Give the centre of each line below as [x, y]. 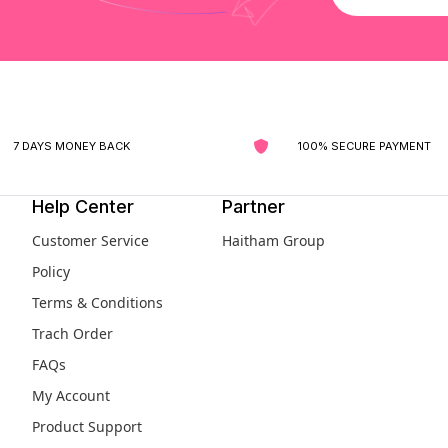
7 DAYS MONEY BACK [71, 145]
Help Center [83, 207]
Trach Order [72, 334]
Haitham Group [273, 241]
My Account [71, 396]
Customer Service [90, 241]
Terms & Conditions [97, 303]
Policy [51, 272]
